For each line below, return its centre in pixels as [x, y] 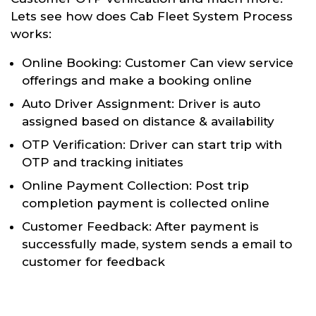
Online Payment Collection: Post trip [135, 185]
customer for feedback [93, 261]
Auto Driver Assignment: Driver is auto [141, 103]
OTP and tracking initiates [103, 162]
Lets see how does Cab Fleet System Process [152, 16]
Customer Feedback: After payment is [140, 226]
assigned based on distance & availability [148, 121]
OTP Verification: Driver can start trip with [152, 144]
